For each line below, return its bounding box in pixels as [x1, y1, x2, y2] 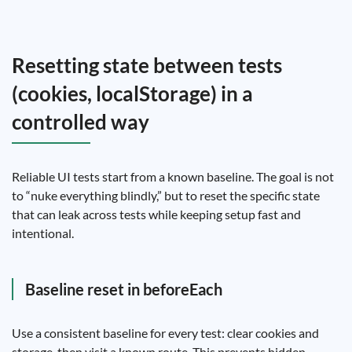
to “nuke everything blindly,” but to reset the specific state [12, 188, 320, 203]
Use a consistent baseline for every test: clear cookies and [12, 325, 319, 340]
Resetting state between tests [12, 53, 282, 78]
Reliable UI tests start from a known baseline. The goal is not [12, 169, 334, 184]
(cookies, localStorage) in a [12, 81, 253, 106]
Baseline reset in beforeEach [25, 280, 222, 299]
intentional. [12, 225, 74, 240]
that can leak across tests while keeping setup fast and [12, 207, 301, 222]
